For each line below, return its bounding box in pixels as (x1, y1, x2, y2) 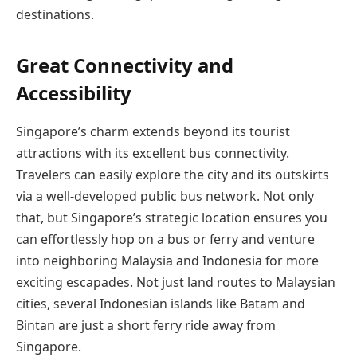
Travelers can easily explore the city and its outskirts (16, 166, 329, 184)
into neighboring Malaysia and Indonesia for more (16, 252, 319, 270)
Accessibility (16, 80, 131, 107)
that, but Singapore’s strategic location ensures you (16, 209, 328, 227)
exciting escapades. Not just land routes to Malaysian (16, 273, 335, 292)
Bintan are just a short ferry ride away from (16, 316, 276, 335)
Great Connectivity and (16, 52, 233, 79)
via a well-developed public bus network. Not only (16, 187, 314, 206)
